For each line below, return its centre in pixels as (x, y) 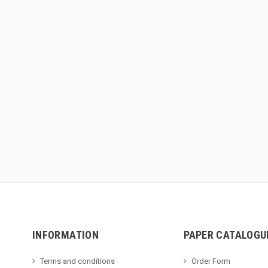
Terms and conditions (77, 261)
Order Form (211, 261)
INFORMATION (66, 235)
